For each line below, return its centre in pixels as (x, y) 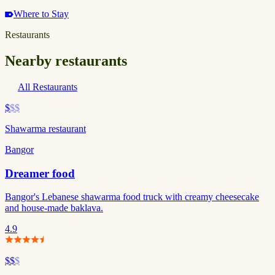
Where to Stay (41, 14)
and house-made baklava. (54, 208)
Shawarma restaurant (45, 128)
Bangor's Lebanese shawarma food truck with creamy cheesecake (132, 197)
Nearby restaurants (66, 61)
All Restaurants (47, 87)
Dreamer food (40, 173)
